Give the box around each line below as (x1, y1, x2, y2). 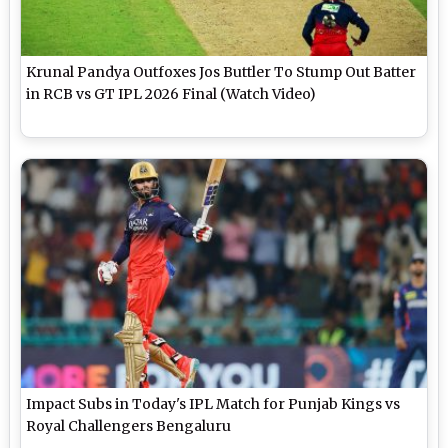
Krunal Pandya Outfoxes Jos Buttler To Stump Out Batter (26, 63, 417, 82)
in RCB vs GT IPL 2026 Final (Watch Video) (26, 85, 317, 104)
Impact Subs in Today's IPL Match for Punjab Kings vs (26, 394, 401, 413)
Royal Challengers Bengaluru (26, 416, 232, 435)
